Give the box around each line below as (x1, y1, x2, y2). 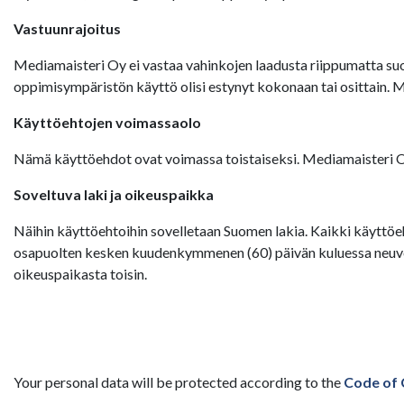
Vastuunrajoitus (14, 20, 121, 37)
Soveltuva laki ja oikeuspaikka (14, 186, 214, 203)
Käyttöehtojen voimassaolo (14, 114, 201, 131)
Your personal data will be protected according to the (14, 373, 344, 390)
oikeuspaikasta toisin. (14, 265, 147, 282)
